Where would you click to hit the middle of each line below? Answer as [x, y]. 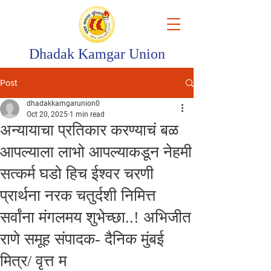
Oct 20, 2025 [47, 114]
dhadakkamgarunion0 [63, 103]
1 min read [87, 114]
